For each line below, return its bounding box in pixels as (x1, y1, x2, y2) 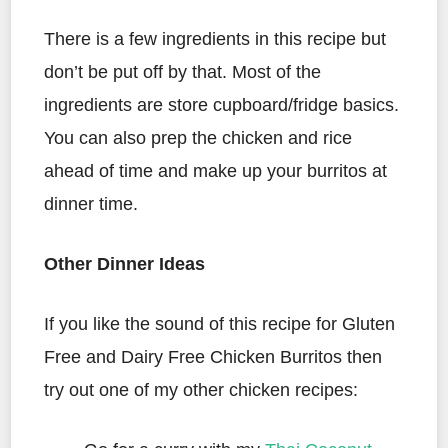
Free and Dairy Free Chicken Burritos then (44, 347, 382, 368)
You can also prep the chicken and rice (44, 128, 352, 149)
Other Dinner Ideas (44, 254, 205, 275)
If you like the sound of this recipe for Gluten (44, 314, 395, 335)
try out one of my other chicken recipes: (44, 380, 358, 401)
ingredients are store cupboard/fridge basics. (44, 95, 399, 116)
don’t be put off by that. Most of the (44, 62, 321, 83)
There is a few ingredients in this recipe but (44, 29, 386, 50)
